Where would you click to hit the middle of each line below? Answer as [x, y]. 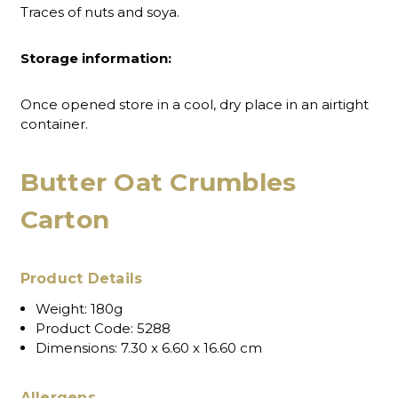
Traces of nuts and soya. [99, 12]
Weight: [61, 308]
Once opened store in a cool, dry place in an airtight [194, 104]
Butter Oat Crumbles [158, 183]
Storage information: [97, 58]
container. [54, 123]
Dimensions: [76, 347]
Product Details [81, 278]
